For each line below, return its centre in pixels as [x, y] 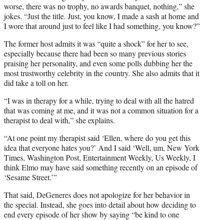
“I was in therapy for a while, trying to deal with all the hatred [99, 100]
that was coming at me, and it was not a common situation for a [101, 110]
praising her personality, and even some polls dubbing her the [98, 63]
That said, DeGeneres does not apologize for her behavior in [97, 194]
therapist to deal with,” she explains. [59, 120]
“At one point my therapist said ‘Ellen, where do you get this [97, 137]
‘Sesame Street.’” [30, 177]
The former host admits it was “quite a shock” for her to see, [96, 43]
